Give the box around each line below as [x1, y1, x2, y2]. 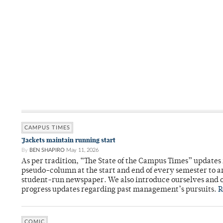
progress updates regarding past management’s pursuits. [21, 186, 218, 194]
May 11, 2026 [66, 147, 99, 153]
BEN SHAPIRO [29, 147, 65, 153]
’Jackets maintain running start [21, 136, 115, 145]
